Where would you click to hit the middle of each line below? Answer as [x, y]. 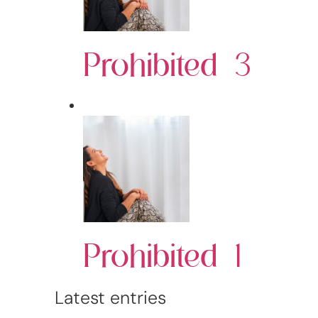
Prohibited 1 [163, 254]
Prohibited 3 [168, 64]
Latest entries [111, 297]
